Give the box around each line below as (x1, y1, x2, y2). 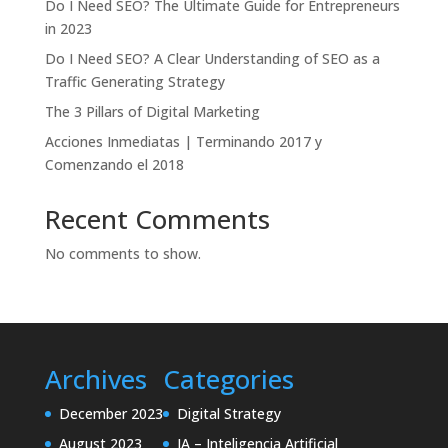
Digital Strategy (176, 404, 281, 423)
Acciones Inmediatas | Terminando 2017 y (44, 132, 322, 151)
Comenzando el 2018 (44, 155, 184, 174)
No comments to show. (44, 244, 201, 263)
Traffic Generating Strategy (44, 72, 225, 91)
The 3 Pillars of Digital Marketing (44, 102, 260, 121)
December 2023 (58, 404, 163, 423)
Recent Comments (44, 201, 270, 237)
